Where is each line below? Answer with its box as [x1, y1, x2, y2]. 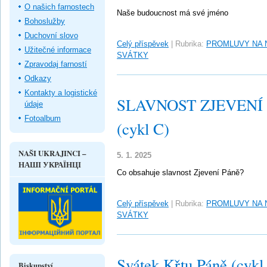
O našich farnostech [24, 2, 94, 11]
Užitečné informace [24, 45, 91, 54]
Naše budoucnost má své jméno [117, 8, 228, 17]
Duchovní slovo [24, 30, 78, 40]
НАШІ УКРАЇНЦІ [18, 159, 81, 170]
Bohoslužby [24, 16, 65, 26]
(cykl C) [117, 118, 169, 139]
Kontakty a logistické [24, 88, 97, 97]
